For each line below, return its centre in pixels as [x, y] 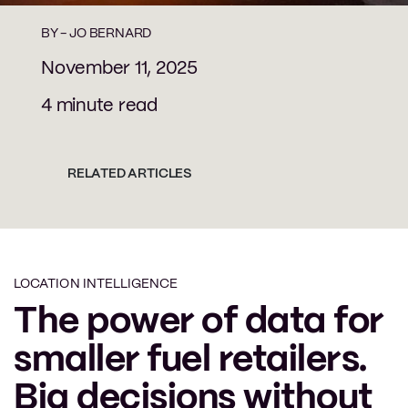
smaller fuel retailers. [190, 360]
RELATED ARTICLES [129, 173]
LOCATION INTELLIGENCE [96, 284]
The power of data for [199, 322]
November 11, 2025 [119, 68]
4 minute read [99, 106]
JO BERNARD [111, 33]
